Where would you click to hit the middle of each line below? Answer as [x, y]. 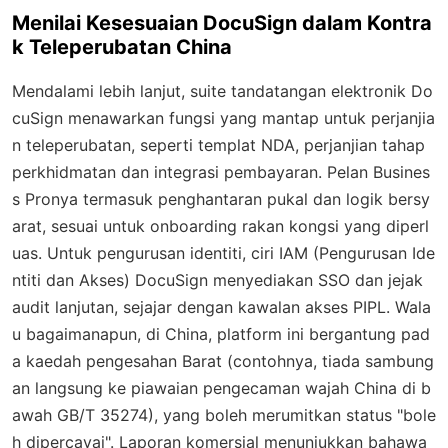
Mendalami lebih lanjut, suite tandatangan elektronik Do [222, 90]
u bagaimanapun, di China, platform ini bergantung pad [221, 333]
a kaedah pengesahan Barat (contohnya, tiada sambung [223, 360]
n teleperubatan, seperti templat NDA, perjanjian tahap [218, 144]
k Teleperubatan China [122, 46]
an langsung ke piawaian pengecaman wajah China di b [221, 387]
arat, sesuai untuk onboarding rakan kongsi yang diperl [220, 225]
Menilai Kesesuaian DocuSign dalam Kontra [222, 22]
